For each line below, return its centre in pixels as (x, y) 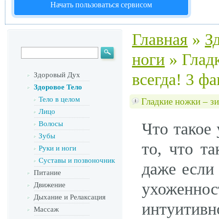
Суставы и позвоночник (77, 160)
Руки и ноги (57, 148)
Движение (50, 185)
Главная (160, 39)
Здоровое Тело (58, 87)
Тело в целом (59, 99)
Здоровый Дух (57, 75)
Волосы (51, 124)
